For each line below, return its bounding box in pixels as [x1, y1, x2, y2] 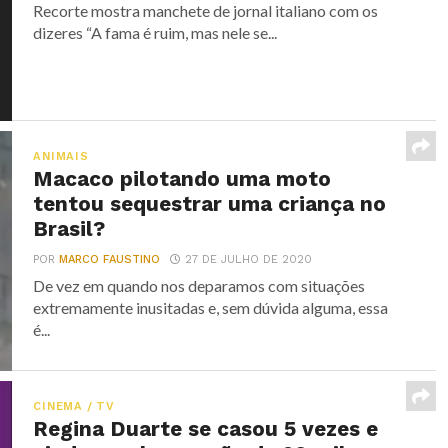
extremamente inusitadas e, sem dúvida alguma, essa [33, 298, 389, 317]
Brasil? [33, 217, 106, 241]
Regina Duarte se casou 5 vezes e [33, 417, 379, 441]
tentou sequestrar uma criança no [33, 192, 387, 216]
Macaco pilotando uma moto [33, 167, 332, 191]
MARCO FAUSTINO [59, 253, 161, 266]
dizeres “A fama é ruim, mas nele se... [33, 23, 278, 42]
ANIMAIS [33, 150, 89, 163]
